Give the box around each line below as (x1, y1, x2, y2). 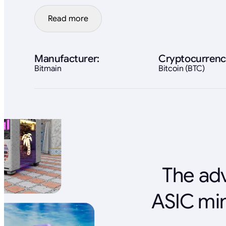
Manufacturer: (34, 52, 99, 65)
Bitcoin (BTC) (158, 63, 205, 74)
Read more (48, 13, 88, 24)
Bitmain (34, 63, 62, 74)
